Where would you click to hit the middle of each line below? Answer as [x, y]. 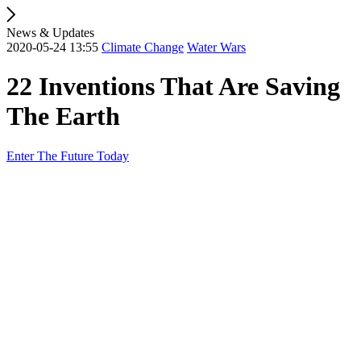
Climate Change [143, 47]
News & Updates [50, 33]
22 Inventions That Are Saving [173, 87]
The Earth [63, 116]
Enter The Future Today [68, 156]
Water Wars [216, 47]
